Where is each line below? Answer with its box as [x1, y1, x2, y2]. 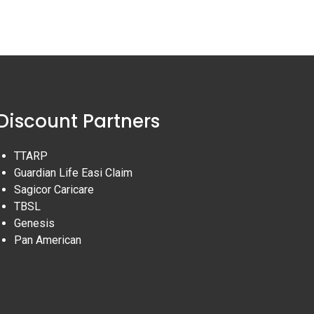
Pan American [13, 233, 81, 247]
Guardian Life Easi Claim [13, 165, 132, 179]
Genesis [13, 216, 55, 230]
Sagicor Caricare [13, 182, 94, 196]
